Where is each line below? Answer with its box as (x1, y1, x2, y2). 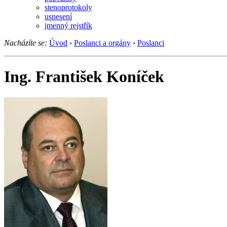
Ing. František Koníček (4, 67, 164, 86)
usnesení (45, 12, 72, 21)
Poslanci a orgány (74, 38, 131, 47)
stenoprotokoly (45, 3, 92, 12)
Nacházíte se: (4, 38, 47, 47)
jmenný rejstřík (45, 21, 92, 30)
